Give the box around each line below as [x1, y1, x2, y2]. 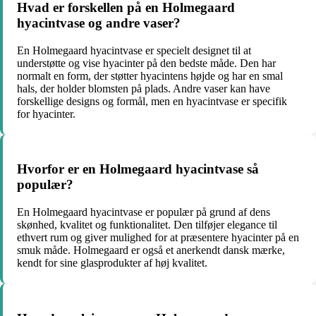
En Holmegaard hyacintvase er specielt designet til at [17, 44, 251, 56]
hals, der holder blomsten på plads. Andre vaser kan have [17, 82, 270, 95]
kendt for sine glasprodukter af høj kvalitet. [17, 257, 207, 269]
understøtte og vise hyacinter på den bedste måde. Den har [17, 56, 276, 69]
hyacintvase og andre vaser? [17, 15, 181, 30]
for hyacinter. [17, 107, 75, 120]
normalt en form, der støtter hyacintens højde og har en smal [17, 69, 283, 82]
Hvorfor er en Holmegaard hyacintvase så [17, 162, 259, 177]
